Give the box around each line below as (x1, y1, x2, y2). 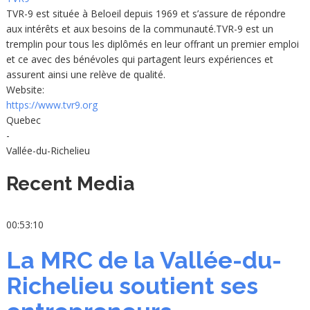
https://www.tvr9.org (6, 98, 98, 112)
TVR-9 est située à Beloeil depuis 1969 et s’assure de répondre (6, 7, 286, 21)
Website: (6, 83, 44, 97)
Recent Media (6, 172, 134, 196)
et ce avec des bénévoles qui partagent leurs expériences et (6, 53, 273, 66)
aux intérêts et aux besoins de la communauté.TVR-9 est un (6, 22, 273, 36)
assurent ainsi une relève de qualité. (6, 68, 165, 82)
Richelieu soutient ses (6, 272, 258, 300)
